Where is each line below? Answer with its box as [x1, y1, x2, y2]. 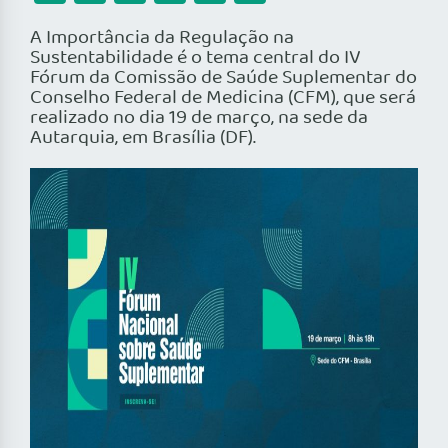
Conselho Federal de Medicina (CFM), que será [30, 83, 416, 114]
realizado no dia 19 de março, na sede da [30, 103, 368, 134]
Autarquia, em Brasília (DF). [30, 123, 256, 154]
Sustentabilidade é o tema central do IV [30, 43, 361, 74]
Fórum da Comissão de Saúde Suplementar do [30, 63, 417, 94]
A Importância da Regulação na [30, 23, 294, 54]
